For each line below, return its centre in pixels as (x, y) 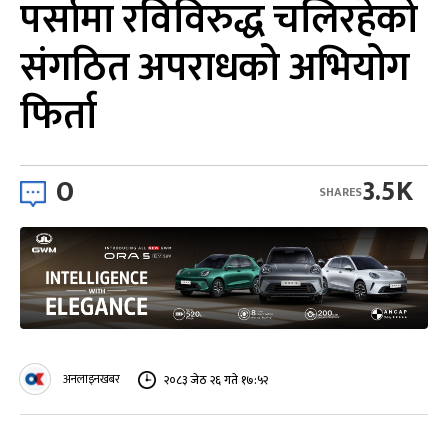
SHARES (340, 191)
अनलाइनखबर (91, 379)
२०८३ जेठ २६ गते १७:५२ (216, 379)
